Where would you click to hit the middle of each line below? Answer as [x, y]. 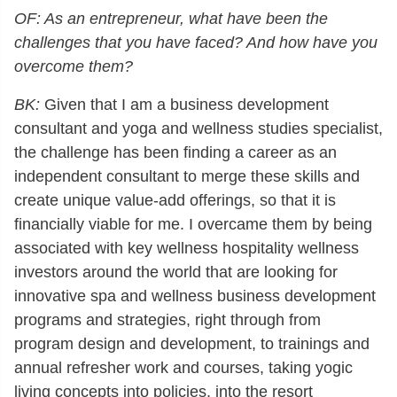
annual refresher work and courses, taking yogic [183, 367]
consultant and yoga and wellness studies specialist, [198, 128]
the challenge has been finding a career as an [175, 152]
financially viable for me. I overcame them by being [193, 224]
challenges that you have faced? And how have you [196, 42]
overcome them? [74, 66]
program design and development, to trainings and [192, 343]
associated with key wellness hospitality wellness [187, 248]
